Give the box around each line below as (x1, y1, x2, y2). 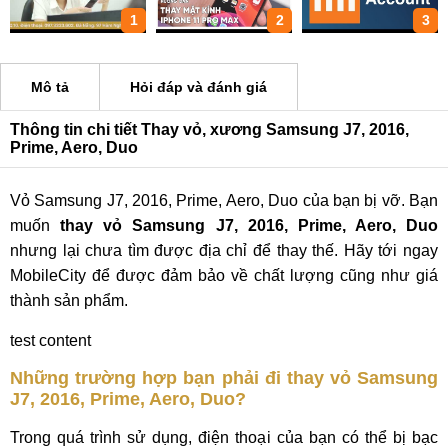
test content (10, 332, 91, 349)
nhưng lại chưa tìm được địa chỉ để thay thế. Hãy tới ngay (10, 242, 438, 259)
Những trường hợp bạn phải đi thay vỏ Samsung (10, 368, 438, 388)
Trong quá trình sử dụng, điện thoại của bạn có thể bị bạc (10, 429, 438, 446)
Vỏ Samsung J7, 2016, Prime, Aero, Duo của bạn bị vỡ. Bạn (10, 192, 438, 209)
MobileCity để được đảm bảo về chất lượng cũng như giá (10, 267, 438, 284)
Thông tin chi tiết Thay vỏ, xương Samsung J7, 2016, (10, 121, 409, 138)
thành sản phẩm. (10, 292, 128, 309)
